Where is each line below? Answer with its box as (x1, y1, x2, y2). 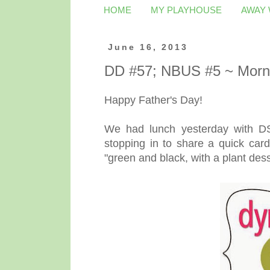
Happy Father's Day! (104, 93, 202, 106)
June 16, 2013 (107, 42, 188, 52)
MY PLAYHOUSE (151, 5, 222, 15)
